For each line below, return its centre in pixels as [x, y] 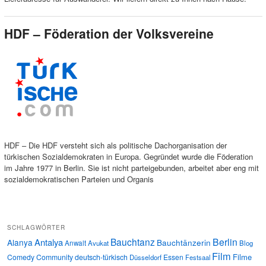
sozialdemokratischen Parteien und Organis [79, 179]
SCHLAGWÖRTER [36, 227]
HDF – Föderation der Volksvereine [109, 33]
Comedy [21, 256]
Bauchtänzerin [184, 242]
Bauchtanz [133, 241]
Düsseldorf [145, 257]
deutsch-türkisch [101, 256]
